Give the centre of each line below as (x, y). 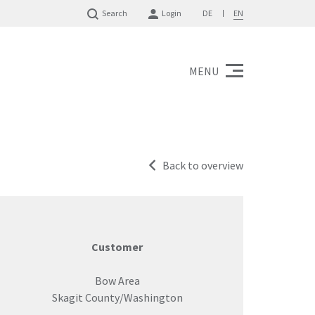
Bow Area (117, 281)
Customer (117, 247)
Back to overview (203, 165)
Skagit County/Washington (117, 297)
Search (114, 13)
